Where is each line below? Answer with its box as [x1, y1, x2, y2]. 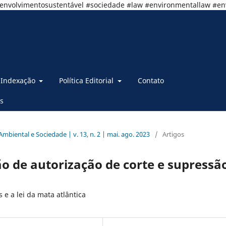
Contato [137, 75, 164, 85]
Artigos [162, 129, 184, 139]
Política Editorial [59, 75, 116, 85]
